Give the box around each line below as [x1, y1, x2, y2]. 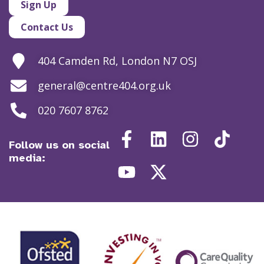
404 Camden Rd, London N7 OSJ [37, 54, 197, 68]
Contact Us [21, 20, 73, 34]
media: [9, 151, 45, 164]
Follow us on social [9, 138, 110, 151]
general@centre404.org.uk [37, 78, 171, 93]
